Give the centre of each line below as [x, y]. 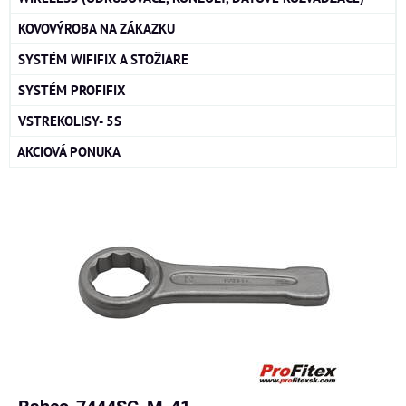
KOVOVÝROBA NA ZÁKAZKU [97, 29]
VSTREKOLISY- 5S [70, 121]
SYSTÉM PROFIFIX [72, 90]
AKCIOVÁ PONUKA [69, 152]
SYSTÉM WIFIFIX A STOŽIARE [103, 59]
